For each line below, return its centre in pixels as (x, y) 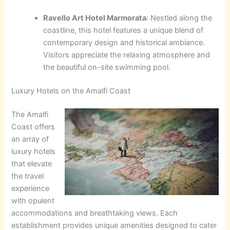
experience (31, 189)
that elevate (32, 164)
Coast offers (33, 127)
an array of (30, 139)
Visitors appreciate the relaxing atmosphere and (127, 55)
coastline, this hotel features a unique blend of (123, 31)
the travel (28, 176)
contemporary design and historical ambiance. (124, 43)
